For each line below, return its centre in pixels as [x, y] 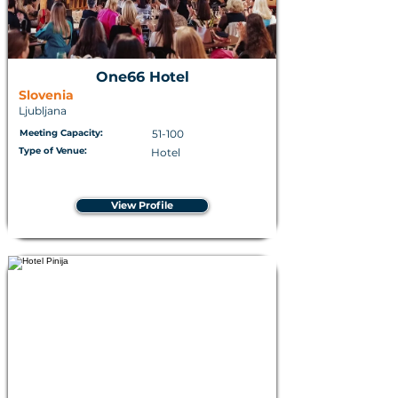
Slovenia [46, 95]
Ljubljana [43, 111]
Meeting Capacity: [61, 133]
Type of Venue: [53, 151]
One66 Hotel [142, 77]
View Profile [142, 205]
